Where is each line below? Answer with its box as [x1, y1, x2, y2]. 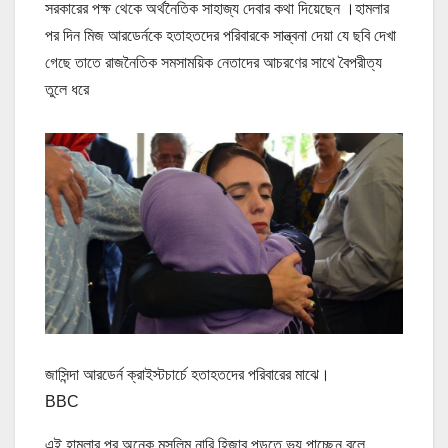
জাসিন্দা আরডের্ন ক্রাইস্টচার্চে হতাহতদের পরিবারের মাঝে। [45, 365, 330, 383]
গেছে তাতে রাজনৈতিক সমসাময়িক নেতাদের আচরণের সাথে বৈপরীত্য [45, 53, 382, 71]
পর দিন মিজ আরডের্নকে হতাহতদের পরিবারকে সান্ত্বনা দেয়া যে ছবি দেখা [45, 26, 396, 44]
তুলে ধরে [45, 80, 89, 98]
